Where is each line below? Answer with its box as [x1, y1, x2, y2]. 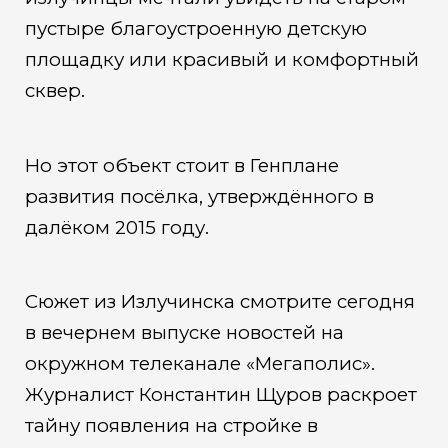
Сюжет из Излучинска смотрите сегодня [24, 290, 415, 314]
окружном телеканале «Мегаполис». [24, 352, 375, 376]
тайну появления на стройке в [24, 414, 318, 438]
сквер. [24, 79, 85, 103]
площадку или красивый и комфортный [24, 48, 419, 72]
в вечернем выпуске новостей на [24, 321, 344, 345]
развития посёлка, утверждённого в [24, 184, 374, 208]
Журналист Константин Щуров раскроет [24, 383, 417, 407]
